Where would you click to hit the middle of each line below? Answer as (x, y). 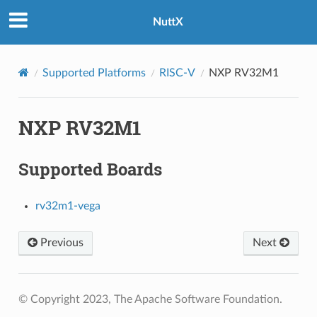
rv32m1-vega (68, 206)
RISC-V (177, 73)
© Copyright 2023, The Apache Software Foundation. (150, 299)
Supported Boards (90, 169)
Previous (60, 242)
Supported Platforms (94, 73)
